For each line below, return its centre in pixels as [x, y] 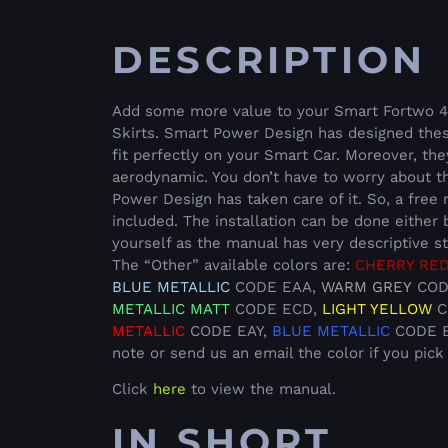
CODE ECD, [273, 309]
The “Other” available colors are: [233, 265]
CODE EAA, [275, 287]
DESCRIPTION [269, 60]
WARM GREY [366, 287]
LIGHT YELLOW [374, 309]
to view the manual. [261, 389]
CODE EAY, [228, 331]
